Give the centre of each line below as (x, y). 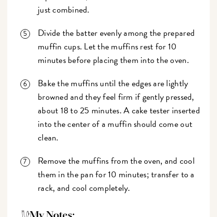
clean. (48, 138)
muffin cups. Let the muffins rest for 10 (107, 46)
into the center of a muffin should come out (115, 124)
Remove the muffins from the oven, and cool (116, 161)
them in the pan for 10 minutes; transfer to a (116, 174)
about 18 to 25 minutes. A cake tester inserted (119, 110)
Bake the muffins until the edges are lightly (113, 83)
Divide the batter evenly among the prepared (116, 33)
